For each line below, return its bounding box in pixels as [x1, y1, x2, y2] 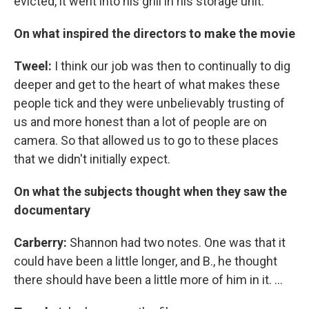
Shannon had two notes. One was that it [67, 235, 286, 250]
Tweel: [14, 59, 52, 74]
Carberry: [14, 235, 67, 250]
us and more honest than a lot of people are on [14, 114, 267, 130]
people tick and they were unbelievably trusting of [14, 96, 285, 111]
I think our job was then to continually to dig [52, 59, 290, 74]
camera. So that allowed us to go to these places [14, 133, 279, 148]
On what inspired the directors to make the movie [14, 26, 295, 41]
